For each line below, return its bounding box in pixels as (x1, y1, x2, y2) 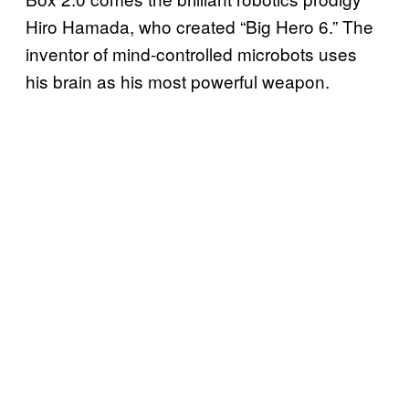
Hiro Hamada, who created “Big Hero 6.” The (26, 13, 373, 38)
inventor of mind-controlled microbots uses (26, 40, 357, 66)
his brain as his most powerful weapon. (26, 68, 334, 93)
